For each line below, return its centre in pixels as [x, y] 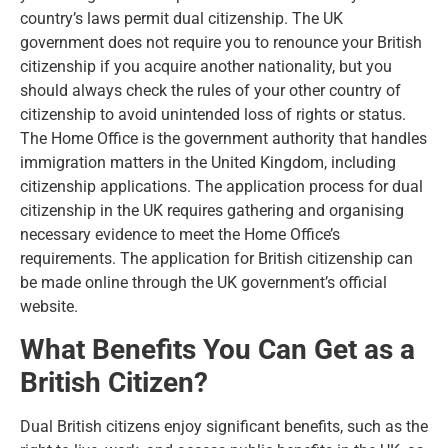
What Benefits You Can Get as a [217, 350]
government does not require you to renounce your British [221, 42]
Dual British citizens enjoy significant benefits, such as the [224, 427]
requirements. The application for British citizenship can [216, 258]
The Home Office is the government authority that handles [223, 138]
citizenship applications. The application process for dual [221, 186]
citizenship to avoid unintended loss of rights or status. [213, 114]
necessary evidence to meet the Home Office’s [180, 234]
